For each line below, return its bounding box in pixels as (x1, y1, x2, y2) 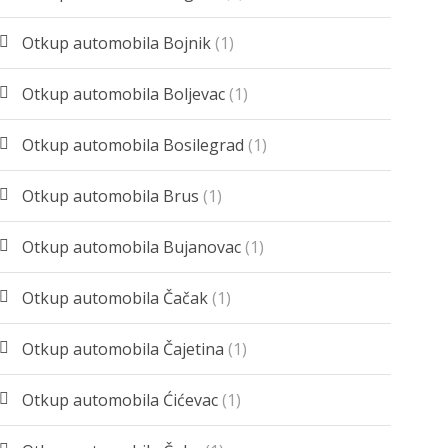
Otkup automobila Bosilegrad (22, 134, 245, 157)
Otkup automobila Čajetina (22, 338, 225, 361)
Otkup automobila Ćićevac (22, 389, 219, 412)
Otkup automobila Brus (22, 185, 200, 208)
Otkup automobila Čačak (22, 287, 209, 310)
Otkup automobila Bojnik (22, 32, 212, 55)
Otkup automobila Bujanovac (22, 236, 242, 259)
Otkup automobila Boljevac (22, 83, 226, 106)
